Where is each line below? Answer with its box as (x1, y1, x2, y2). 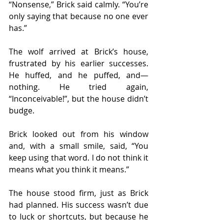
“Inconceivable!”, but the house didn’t (9, 93, 148, 104)
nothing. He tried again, (9, 81, 148, 92)
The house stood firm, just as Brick (9, 187, 148, 198)
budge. (9, 105, 34, 116)
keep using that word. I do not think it (9, 152, 148, 163)
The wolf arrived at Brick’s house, (9, 46, 148, 57)
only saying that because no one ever (9, 10, 148, 22)
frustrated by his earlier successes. (9, 57, 148, 69)
